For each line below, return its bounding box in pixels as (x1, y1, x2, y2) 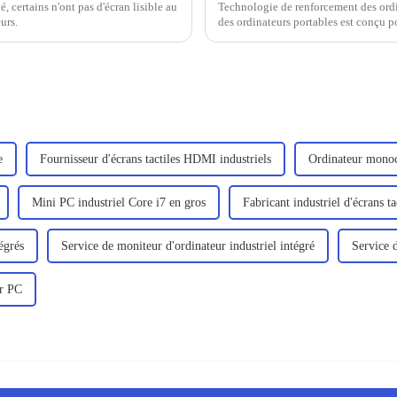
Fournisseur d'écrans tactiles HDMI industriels (40, 152, 271, 167)
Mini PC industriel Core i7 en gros (32, 196, 206, 210)
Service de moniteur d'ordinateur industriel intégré (61, 239, 315, 253)
